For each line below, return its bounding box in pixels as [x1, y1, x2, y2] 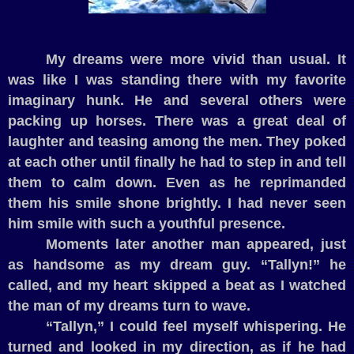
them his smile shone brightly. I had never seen [8, 195, 346, 212]
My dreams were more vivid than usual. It [46, 51, 346, 68]
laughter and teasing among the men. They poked [8, 134, 346, 150]
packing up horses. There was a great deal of [8, 113, 346, 130]
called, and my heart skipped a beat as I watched [8, 277, 346, 294]
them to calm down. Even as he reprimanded [8, 175, 346, 191]
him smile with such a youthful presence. [8, 216, 285, 232]
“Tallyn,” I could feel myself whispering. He [46, 318, 346, 335]
